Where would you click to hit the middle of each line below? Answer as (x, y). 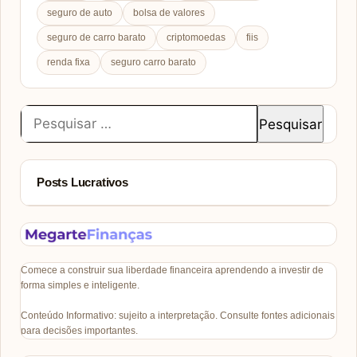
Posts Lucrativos (82, 182)
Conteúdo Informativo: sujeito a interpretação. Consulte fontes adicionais (178, 316)
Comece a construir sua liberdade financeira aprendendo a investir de (172, 271)
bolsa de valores (169, 13)
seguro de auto (80, 13)
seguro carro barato (153, 63)
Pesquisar (42, 112)
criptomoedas (196, 38)
